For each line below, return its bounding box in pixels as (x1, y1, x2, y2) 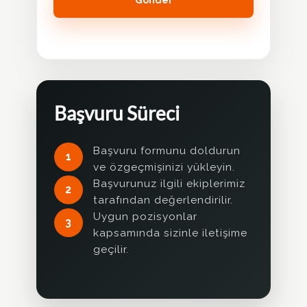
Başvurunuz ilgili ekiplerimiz (93, 176, 245, 190)
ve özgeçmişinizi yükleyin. (93, 160, 235, 173)
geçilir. (93, 242, 129, 256)
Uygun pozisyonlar (93, 209, 197, 223)
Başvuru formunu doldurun (93, 143, 241, 157)
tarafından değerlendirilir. (93, 193, 233, 206)
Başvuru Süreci (54, 102, 180, 124)
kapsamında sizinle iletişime (93, 225, 247, 239)
